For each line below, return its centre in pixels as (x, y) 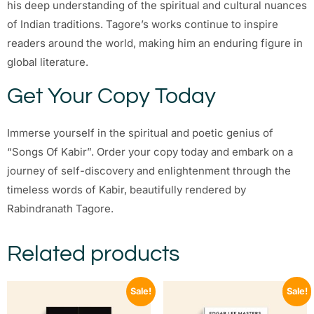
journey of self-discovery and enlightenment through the (149, 171)
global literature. (48, 62)
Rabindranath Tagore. (60, 209)
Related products (93, 254)
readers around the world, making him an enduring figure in (155, 43)
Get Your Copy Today (111, 97)
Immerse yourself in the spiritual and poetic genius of (140, 133)
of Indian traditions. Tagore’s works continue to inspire (143, 24)
